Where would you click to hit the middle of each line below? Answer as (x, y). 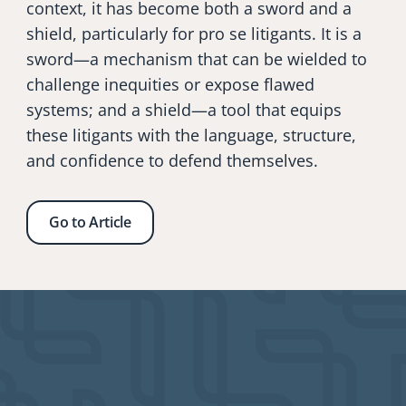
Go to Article (90, 222)
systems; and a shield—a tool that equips (184, 110)
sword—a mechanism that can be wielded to (197, 59)
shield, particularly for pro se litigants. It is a (194, 34)
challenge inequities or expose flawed (170, 84)
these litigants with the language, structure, (191, 135)
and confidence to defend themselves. (174, 160)
